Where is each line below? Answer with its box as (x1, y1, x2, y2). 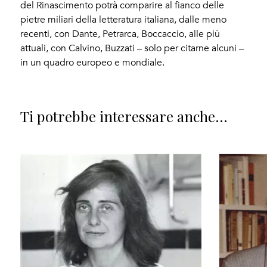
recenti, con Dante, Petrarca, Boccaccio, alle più (20, 28, 221, 41)
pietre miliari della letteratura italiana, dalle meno (20, 14, 227, 26)
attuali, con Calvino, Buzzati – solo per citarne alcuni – (20, 42, 244, 55)
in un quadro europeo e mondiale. (20, 57, 165, 69)
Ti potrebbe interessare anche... (20, 107, 228, 126)
